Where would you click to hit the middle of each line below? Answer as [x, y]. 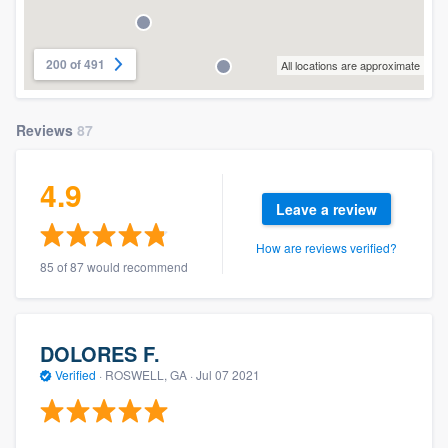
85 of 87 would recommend [114, 267]
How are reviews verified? [327, 248]
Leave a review [327, 209]
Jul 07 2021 [228, 374]
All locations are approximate [350, 65]
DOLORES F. [100, 353]
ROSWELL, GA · [149, 374]
